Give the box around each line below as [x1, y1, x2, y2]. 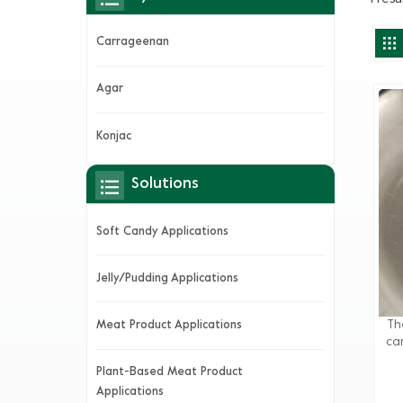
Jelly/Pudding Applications [96, 273, 238, 284]
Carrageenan [96, 37, 169, 49]
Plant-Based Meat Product [96, 367, 243, 379]
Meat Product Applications [96, 320, 242, 332]
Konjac [96, 130, 131, 142]
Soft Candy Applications [96, 226, 228, 237]
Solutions [131, 176, 199, 193]
